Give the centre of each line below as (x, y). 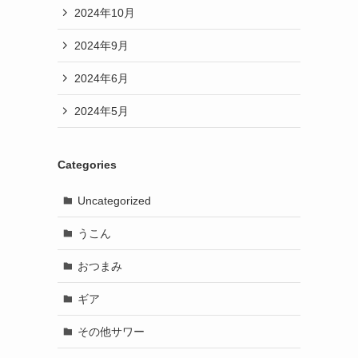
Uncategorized (114, 200)
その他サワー (111, 331)
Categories (87, 165)
